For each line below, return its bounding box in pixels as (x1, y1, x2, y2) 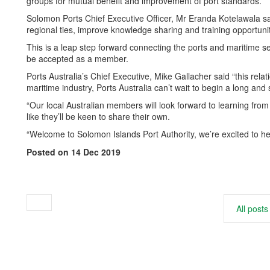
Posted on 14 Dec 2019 (27, 146, 121, 158)
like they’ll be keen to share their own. (27, 110, 170, 122)
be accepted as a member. (27, 52, 128, 64)
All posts (236, 202, 268, 215)
